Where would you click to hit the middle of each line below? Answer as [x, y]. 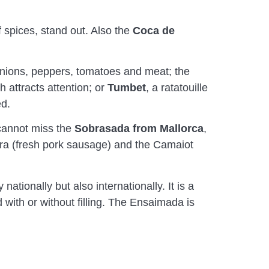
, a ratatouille [177, 88]
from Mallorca [168, 129]
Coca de [154, 30]
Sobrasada [102, 129]
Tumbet [127, 88]
